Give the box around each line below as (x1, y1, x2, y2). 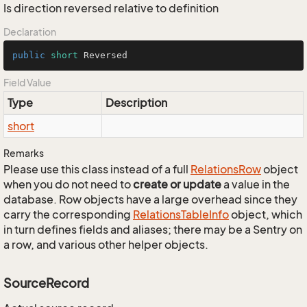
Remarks (3, 147, 44, 159)
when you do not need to (3, 177, 133, 191)
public (12, 50, 45, 60)
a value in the (221, 177, 290, 191)
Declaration (3, 26, 56, 38)
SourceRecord (3, 275, 89, 291)
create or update (133, 177, 221, 191)
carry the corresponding (3, 208, 133, 221)
